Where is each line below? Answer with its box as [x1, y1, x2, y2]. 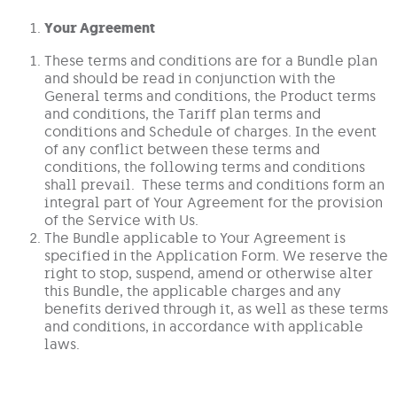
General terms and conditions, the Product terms [44, 86, 376, 105]
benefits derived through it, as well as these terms [44, 299, 388, 317]
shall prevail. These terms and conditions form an [44, 175, 385, 193]
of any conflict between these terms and [44, 139, 320, 158]
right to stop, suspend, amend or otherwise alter [44, 263, 373, 282]
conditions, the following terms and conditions [44, 157, 365, 175]
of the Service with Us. [44, 210, 198, 229]
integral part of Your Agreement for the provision [44, 192, 383, 211]
